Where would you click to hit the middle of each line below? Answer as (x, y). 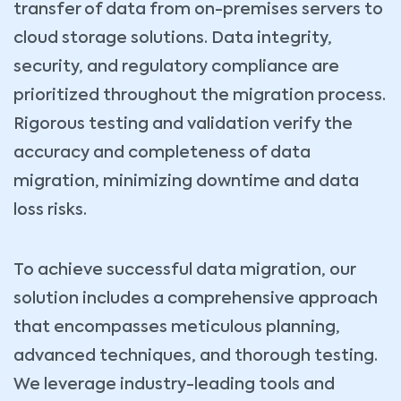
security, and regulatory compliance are (176, 68)
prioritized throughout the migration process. (200, 96)
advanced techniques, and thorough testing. (196, 357)
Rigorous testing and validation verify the (183, 125)
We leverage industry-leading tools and (174, 385)
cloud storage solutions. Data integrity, (173, 39)
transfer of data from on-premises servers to (198, 10)
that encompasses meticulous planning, (177, 328)
